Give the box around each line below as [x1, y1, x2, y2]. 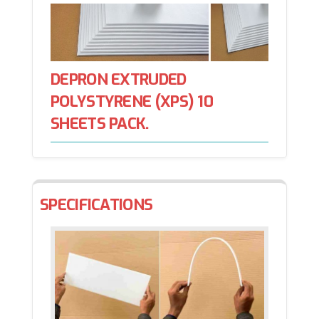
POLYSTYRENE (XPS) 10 [51, 91, 214, 113]
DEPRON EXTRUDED [51, 69, 187, 90]
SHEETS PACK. [51, 113, 149, 135]
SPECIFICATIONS [40, 194, 153, 216]
